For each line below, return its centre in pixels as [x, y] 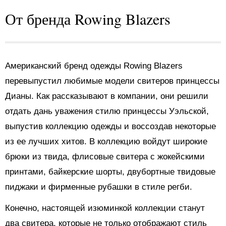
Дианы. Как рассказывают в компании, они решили [107, 96]
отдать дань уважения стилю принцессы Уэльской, [107, 111]
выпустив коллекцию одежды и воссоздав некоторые [110, 126]
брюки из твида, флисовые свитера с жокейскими [105, 157]
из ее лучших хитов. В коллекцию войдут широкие [106, 142]
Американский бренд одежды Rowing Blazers [94, 66]
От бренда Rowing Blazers [88, 19]
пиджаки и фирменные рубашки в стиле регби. [99, 187]
